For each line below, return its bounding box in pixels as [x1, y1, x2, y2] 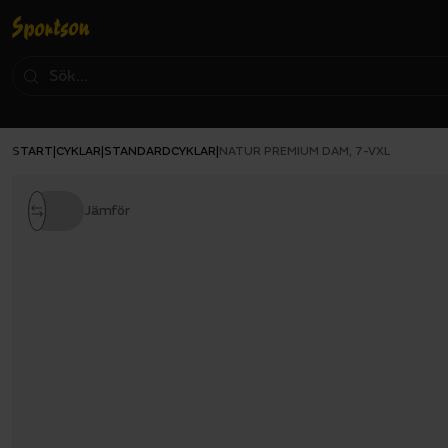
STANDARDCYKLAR [104, 143, 216, 159]
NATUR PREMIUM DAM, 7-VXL [219, 144, 390, 159]
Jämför [84, 202, 130, 219]
